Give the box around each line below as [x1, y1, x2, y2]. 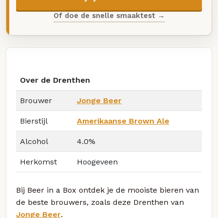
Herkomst [20, 157, 57, 167]
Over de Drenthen [20, 75, 90, 85]
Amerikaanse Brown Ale [77, 116, 169, 126]
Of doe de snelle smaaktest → [53, 11, 165, 20]
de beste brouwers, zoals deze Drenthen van [16, 198, 184, 207]
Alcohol [20, 137, 48, 146]
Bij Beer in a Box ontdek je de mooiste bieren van [16, 185, 199, 195]
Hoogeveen [77, 157, 118, 167]
